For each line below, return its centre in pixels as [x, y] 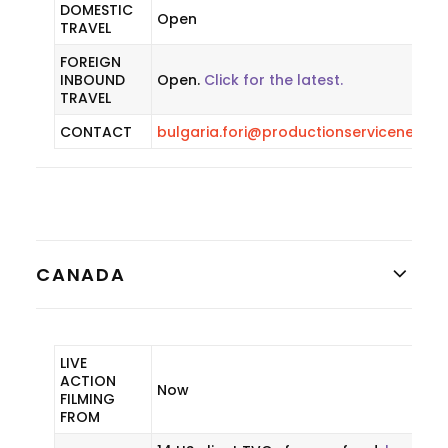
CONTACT [96, 132]
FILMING [87, 399]
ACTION [88, 381]
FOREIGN [90, 62]
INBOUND [92, 80]
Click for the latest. [273, 80]
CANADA [81, 274]
